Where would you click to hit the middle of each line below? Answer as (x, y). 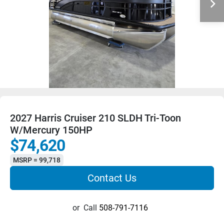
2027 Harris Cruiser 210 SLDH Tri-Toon (95, 118)
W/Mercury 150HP (51, 130)
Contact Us (112, 178)
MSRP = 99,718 (37, 160)
